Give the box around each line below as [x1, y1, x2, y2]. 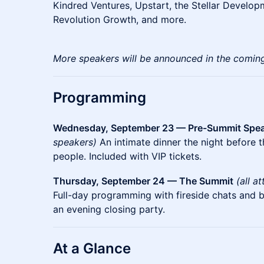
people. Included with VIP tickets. [53, 150, 202, 162]
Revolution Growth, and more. [53, 14, 186, 25]
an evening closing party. [53, 203, 165, 215]
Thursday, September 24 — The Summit [53, 175, 233, 187]
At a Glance [53, 240, 131, 257]
